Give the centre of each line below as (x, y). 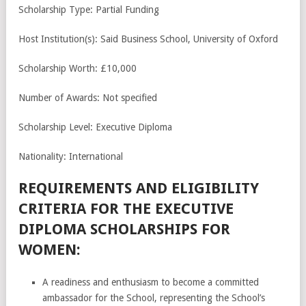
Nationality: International (71, 157)
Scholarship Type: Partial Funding (89, 10)
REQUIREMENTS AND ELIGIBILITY (139, 189)
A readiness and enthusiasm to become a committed (151, 282)
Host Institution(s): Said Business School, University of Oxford (148, 39)
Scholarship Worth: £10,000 (78, 69)
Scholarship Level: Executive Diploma (95, 127)
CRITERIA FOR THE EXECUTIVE (126, 209)
